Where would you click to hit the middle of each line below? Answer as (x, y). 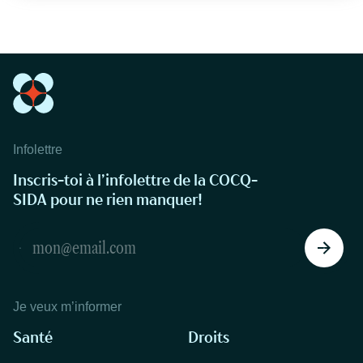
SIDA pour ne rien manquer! (108, 199)
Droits (209, 337)
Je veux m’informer (67, 307)
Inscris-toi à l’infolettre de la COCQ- (135, 180)
